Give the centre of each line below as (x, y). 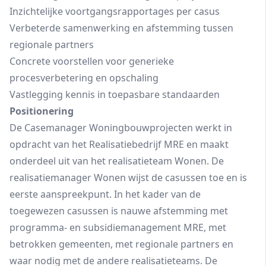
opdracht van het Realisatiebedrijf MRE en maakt (119, 144)
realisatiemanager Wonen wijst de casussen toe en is (128, 178)
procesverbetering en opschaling (84, 78)
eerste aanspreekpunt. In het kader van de (105, 194)
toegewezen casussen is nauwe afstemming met (119, 211)
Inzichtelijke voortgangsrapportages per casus (115, 11)
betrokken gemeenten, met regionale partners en (121, 244)
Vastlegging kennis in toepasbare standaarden (115, 94)
